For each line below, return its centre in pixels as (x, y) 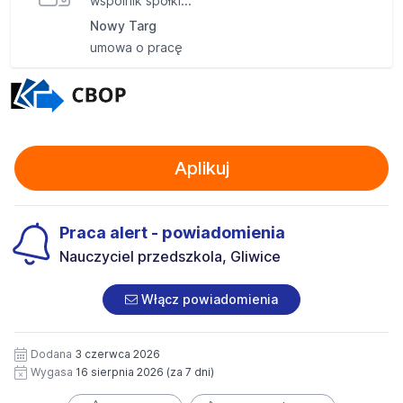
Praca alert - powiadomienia (172, 233)
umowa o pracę (136, 47)
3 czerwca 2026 (117, 354)
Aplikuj (201, 169)
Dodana (53, 354)
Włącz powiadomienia (208, 300)
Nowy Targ (123, 26)
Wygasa (53, 372)
